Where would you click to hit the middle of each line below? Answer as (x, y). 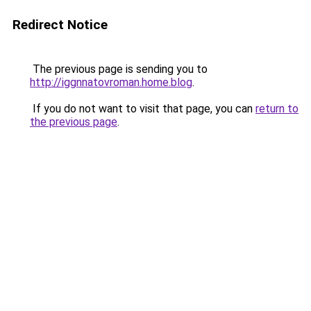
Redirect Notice (60, 25)
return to (277, 109)
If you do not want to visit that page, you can (143, 109)
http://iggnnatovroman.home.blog (111, 82)
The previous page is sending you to (119, 69)
